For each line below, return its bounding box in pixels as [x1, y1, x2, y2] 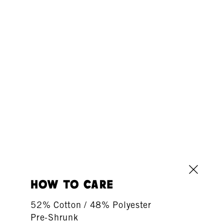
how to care [30, 179, 114, 191]
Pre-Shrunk [30, 212, 78, 222]
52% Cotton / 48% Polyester [30, 199, 151, 210]
